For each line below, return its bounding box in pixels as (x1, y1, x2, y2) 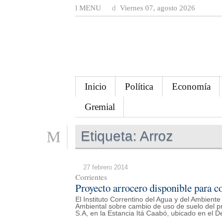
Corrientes (75, 171, 107, 182)
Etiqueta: (81, 128, 137, 144)
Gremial (84, 101, 115, 112)
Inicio (84, 81, 107, 92)
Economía (171, 81, 211, 92)
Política (125, 81, 154, 92)
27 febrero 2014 (83, 163, 128, 171)
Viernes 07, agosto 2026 (118, 4, 195, 12)
